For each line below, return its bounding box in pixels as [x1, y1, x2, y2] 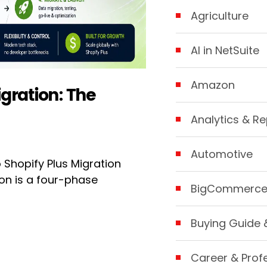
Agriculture [190, 8, 249, 23]
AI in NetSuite [190, 42, 259, 58]
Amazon [190, 77, 235, 92]
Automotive [190, 146, 253, 162]
